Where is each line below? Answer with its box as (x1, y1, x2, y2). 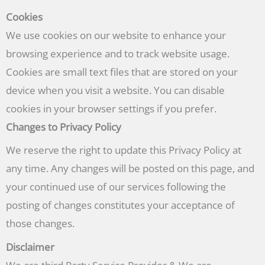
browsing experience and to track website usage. (6, 46, 230, 60)
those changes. (6, 216, 75, 231)
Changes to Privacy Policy (6, 119, 121, 134)
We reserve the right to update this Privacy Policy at (6, 143, 241, 157)
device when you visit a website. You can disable (6, 83, 225, 97)
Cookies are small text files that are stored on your (6, 64, 238, 79)
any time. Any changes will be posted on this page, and (6, 161, 254, 176)
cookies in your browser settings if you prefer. (6, 101, 216, 115)
